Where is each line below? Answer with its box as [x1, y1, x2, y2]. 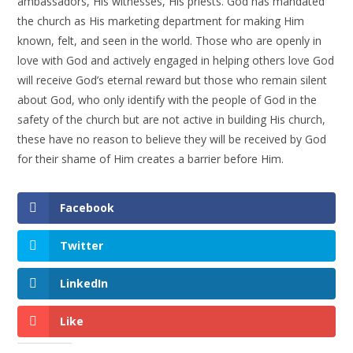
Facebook [60, 200, 115, 215]
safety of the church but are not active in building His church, [17, 112, 326, 127]
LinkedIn [60, 276, 109, 292]
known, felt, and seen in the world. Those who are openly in [17, 33, 322, 48]
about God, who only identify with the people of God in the [17, 92, 318, 107]
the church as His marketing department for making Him [17, 13, 305, 28]
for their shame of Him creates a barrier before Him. [17, 151, 284, 166]
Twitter [60, 238, 104, 254]
